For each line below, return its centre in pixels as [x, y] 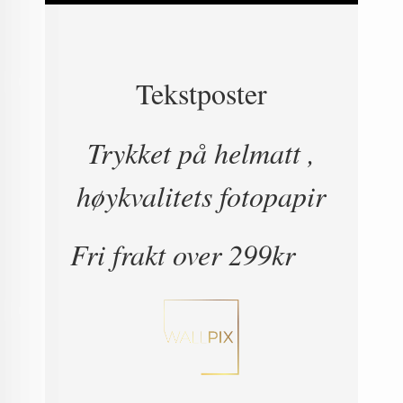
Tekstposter [201, 94]
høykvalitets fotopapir [201, 195]
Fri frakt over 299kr [201, 255]
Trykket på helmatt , [201, 152]
